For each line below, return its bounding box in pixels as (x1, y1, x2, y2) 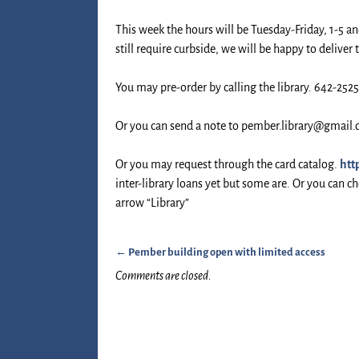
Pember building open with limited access (127, 245, 325, 258)
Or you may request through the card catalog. (115, 157, 340, 171)
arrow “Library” (115, 196, 189, 209)
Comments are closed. (115, 269, 212, 283)
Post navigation (115, 259, 222, 276)
